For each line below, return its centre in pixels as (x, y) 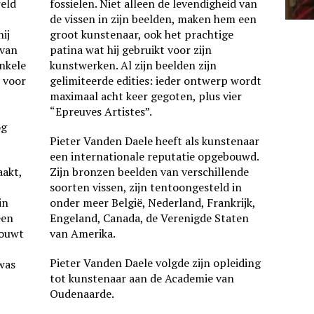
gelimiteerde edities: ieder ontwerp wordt (155, 81)
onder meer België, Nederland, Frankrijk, (152, 203)
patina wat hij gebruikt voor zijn (130, 50)
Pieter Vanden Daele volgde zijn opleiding (155, 263)
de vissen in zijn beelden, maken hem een (153, 19)
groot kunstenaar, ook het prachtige (141, 34)
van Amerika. (82, 233)
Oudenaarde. (82, 294)
